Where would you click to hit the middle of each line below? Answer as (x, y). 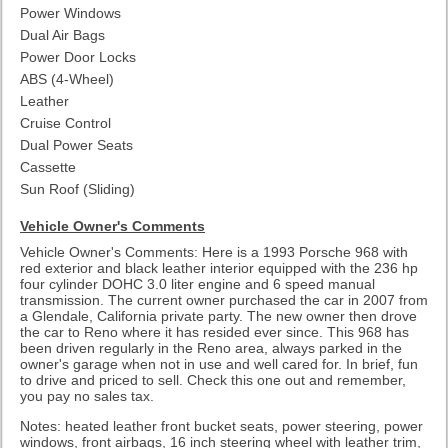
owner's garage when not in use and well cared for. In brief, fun (219, 363)
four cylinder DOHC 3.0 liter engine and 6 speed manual (197, 283)
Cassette (48, 166)
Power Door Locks (78, 56)
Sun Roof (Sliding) (77, 188)
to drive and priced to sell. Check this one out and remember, (213, 379)
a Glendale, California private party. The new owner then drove (218, 315)
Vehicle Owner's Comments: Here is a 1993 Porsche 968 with (214, 251)
